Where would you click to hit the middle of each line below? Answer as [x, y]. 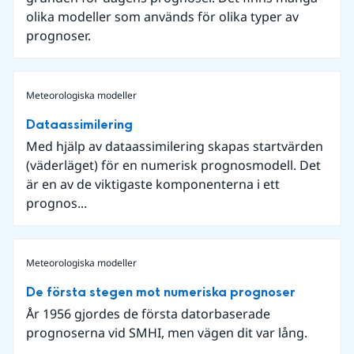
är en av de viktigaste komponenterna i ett [153, 184]
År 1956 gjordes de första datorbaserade [148, 314]
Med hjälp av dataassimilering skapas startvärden [175, 146]
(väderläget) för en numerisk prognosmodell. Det [173, 165]
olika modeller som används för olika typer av [162, 17]
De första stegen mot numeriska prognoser [161, 292]
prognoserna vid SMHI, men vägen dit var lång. [167, 333]
